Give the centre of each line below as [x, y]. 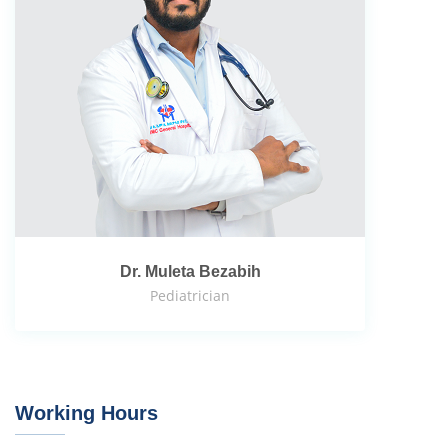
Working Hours [86, 413]
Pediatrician [190, 295]
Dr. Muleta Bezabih [190, 271]
